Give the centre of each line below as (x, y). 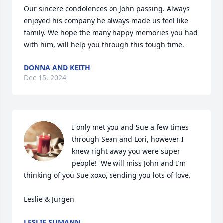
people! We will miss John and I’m (129, 163)
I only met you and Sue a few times (130, 127)
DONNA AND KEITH (57, 67)
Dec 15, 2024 (45, 77)
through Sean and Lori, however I (128, 139)
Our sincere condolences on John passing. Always (107, 8)
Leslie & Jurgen (49, 199)
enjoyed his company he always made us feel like (106, 20)
